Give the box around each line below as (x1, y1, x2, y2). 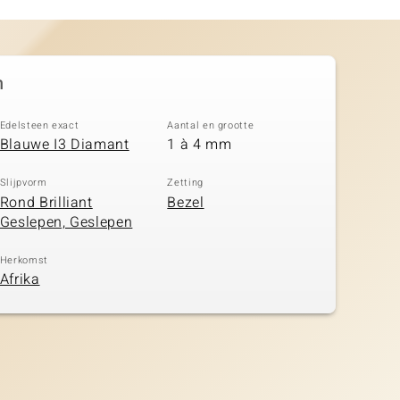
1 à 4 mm (167, 134, 232, 156)
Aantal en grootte (167, 117, 254, 133)
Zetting (167, 175, 204, 191)
